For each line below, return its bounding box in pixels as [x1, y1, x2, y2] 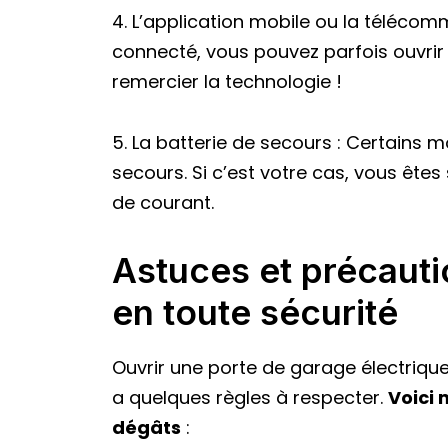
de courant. [112, 190, 214, 216]
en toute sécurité [112, 290, 398, 333]
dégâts [112, 414, 181, 440]
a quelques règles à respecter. [112, 384, 388, 410]
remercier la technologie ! [112, 69, 342, 95]
